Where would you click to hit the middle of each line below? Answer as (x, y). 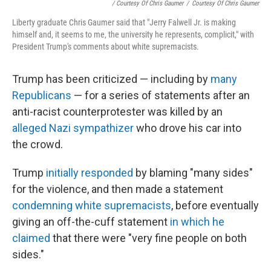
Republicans (42, 95)
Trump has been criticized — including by (111, 79)
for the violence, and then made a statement (118, 189)
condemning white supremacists (92, 205)
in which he (196, 222)
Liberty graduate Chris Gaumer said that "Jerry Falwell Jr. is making (124, 22)
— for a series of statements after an (161, 95)
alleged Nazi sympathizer (73, 128)
